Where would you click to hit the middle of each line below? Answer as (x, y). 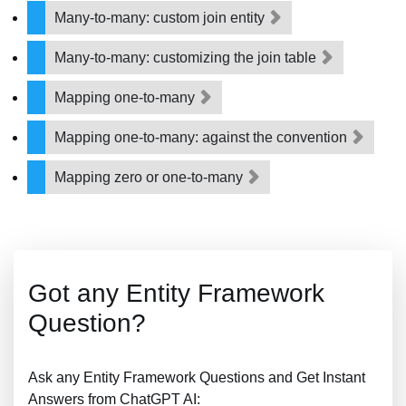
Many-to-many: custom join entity (161, 18)
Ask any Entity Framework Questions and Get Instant (197, 377)
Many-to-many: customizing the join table (187, 58)
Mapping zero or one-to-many (150, 177)
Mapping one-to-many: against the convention (203, 137)
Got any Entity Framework (176, 293)
